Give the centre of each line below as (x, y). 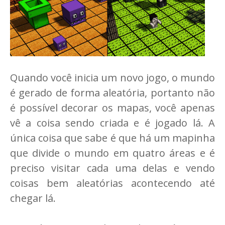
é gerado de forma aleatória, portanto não (113, 92)
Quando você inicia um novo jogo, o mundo (113, 77)
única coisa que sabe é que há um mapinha (113, 138)
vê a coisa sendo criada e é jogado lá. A (113, 123)
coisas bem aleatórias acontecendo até (113, 183)
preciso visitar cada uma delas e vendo (113, 168)
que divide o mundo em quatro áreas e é (113, 153)
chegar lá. (33, 198)
